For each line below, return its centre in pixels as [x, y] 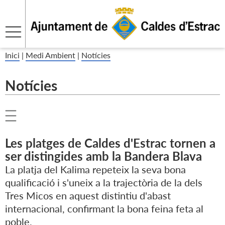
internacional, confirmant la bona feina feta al [104, 209]
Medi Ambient [50, 55]
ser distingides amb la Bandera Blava [103, 156]
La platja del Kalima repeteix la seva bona [95, 170]
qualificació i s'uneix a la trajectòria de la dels [104, 183]
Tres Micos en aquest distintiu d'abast [88, 196]
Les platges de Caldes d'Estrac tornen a [110, 143]
